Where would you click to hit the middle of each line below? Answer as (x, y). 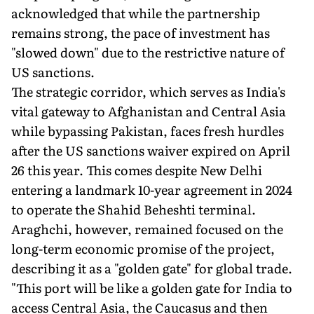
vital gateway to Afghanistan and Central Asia (149, 111)
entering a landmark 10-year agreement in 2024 (152, 189)
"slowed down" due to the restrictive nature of (148, 52)
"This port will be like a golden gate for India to (152, 287)
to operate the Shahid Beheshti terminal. (134, 209)
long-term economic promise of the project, (143, 248)
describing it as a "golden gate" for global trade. (152, 268)
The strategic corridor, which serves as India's (148, 91)
